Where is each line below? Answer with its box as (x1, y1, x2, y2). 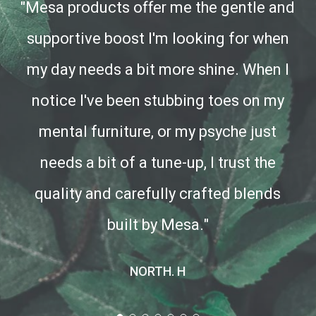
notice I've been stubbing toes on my (31, 89, 284, 112)
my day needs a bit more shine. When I (26, 58, 289, 81)
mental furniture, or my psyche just (39, 120, 277, 143)
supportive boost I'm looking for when (26, 27, 289, 50)
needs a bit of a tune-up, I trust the (39, 151, 276, 174)
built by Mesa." (107, 213, 209, 236)
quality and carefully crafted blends (35, 182, 281, 205)
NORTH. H (130, 263, 186, 279)
